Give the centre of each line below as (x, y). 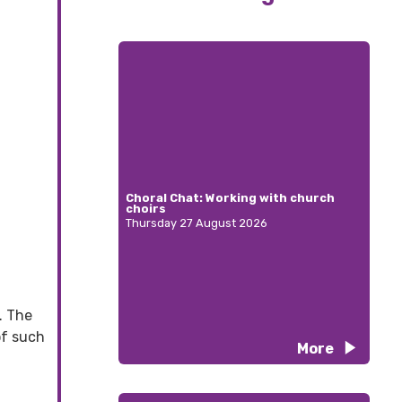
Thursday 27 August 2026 (197, 223)
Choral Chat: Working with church (230, 198)
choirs (146, 209)
